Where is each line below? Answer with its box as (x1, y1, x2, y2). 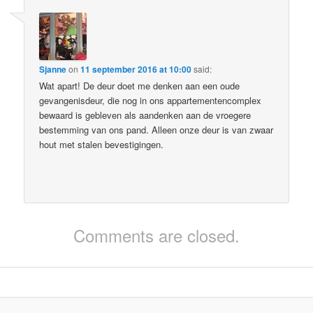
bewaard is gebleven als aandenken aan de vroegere (39, 108, 252, 122)
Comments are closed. (73, 223, 240, 248)
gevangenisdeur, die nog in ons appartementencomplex (39, 93, 262, 107)
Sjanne (39, 62, 67, 75)
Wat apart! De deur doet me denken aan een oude (39, 78, 240, 92)
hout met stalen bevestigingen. (39, 137, 164, 151)
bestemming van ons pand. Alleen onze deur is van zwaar (39, 122, 274, 136)
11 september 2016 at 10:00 (80, 62, 192, 75)
